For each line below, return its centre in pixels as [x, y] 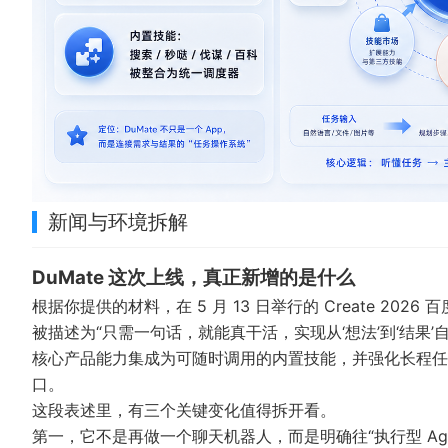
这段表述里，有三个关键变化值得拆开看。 [184, 410]
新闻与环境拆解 [118, 222]
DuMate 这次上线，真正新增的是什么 [193, 277]
